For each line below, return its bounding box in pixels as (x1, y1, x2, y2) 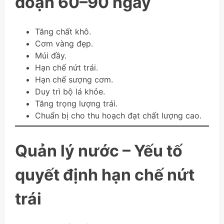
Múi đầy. (35, 50, 66, 60)
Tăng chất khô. (35, 26, 91, 36)
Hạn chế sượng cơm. (35, 74, 113, 84)
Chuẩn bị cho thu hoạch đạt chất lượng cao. (35, 110, 201, 120)
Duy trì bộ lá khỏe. (35, 86, 105, 96)
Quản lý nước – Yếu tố (15, 140, 182, 160)
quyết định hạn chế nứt (15, 164, 194, 184)
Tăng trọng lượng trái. (35, 98, 117, 108)
